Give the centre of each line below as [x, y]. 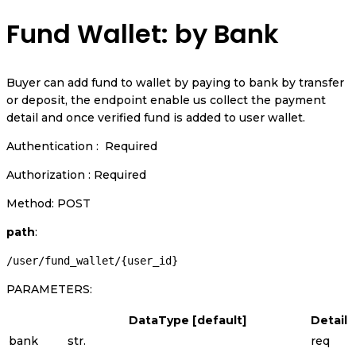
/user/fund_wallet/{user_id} [92, 261]
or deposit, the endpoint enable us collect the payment [166, 101]
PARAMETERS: [49, 290]
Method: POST [48, 204]
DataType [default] [188, 321]
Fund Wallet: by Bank [143, 33]
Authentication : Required [82, 147]
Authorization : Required [76, 175]
